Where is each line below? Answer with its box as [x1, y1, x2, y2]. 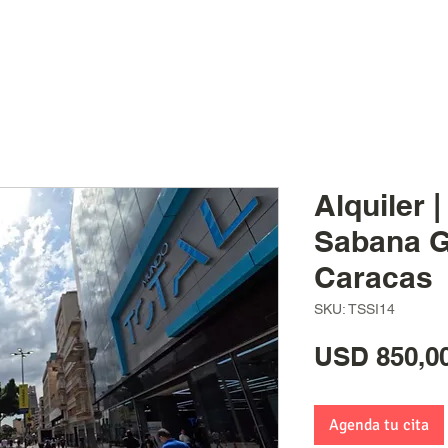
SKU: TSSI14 [314, 301, 395, 317]
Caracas [314, 259, 433, 295]
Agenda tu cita [329, 415, 429, 435]
